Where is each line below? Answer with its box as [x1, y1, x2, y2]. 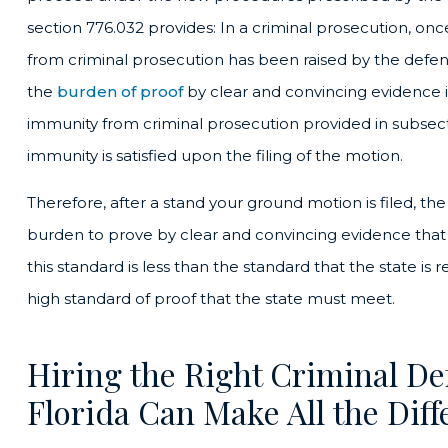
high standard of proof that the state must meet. [27, 288, 395, 308]
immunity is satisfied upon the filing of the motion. [27, 145, 403, 165]
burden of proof [57, 81, 183, 101]
